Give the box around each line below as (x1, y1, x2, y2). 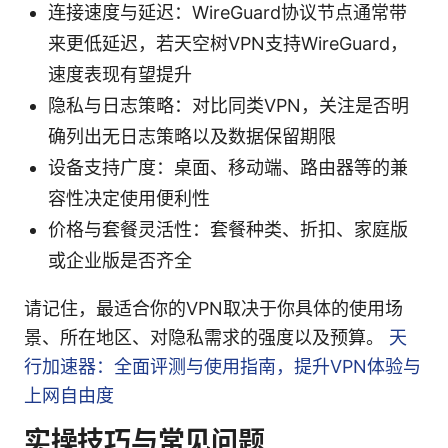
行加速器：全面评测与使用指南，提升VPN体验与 (24, 355, 421, 377)
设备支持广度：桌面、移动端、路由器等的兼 (48, 156, 408, 178)
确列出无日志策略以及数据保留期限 (48, 125, 336, 147)
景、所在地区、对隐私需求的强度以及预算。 (24, 326, 389, 348)
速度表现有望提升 (48, 63, 192, 85)
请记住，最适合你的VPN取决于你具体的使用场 (24, 297, 403, 319)
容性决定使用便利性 (48, 187, 210, 209)
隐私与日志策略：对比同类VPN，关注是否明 (48, 94, 409, 116)
